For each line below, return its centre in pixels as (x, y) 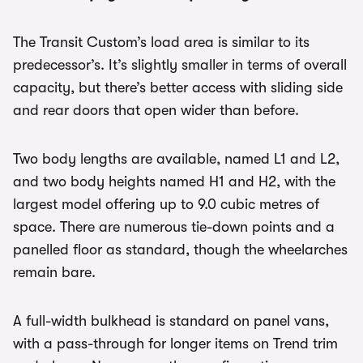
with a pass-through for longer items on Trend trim (175, 344)
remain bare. (54, 273)
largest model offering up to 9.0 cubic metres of (166, 205)
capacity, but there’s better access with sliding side (178, 88)
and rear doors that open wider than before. (156, 111)
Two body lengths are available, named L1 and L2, (176, 159)
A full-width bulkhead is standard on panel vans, (171, 321)
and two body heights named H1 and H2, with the (174, 182)
